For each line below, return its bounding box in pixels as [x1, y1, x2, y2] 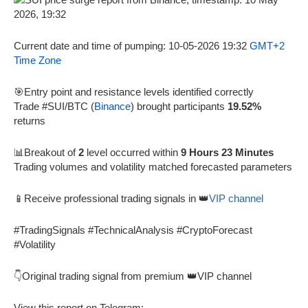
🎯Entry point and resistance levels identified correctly [14, 85, 254, 98]
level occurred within [84, 146, 181, 158]
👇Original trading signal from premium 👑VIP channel [14, 269, 252, 282]
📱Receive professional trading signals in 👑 [14, 192, 209, 204]
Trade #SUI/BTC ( [14, 100, 94, 112]
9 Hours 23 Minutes [181, 146, 274, 158]
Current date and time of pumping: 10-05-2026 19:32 [14, 39, 250, 52]
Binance [94, 100, 131, 112]
